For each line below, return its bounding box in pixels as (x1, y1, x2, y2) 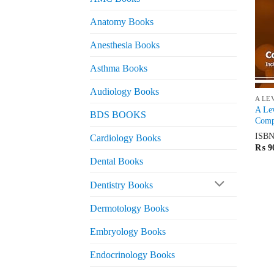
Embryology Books (90, 226, 166, 237)
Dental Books (90, 155, 143, 166)
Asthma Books (90, 62, 147, 73)
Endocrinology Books (90, 250, 175, 261)
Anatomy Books (90, 16, 154, 27)
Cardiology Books (90, 132, 161, 143)
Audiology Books (90, 86, 159, 97)
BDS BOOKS (90, 109, 146, 120)
